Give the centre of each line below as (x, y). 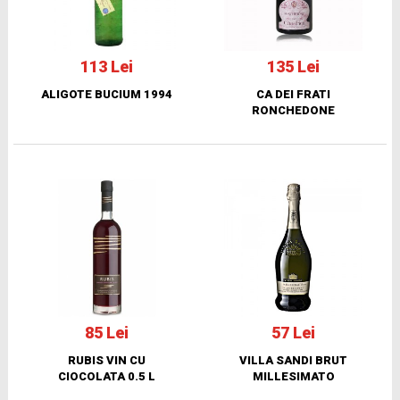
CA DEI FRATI (293, 94)
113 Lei (107, 66)
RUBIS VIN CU (107, 360)
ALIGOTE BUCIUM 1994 (107, 94)
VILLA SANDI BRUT (293, 360)
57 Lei (293, 332)
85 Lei (107, 332)
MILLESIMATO (293, 376)
